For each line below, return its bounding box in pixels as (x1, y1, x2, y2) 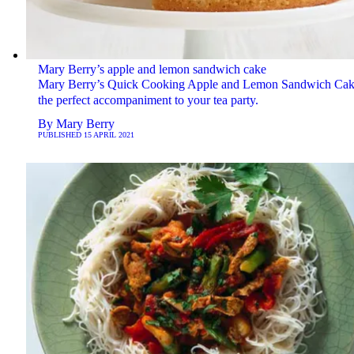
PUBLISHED (37, 130, 84, 140)
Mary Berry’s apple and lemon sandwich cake (37, 62, 266, 77)
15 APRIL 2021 (83, 130, 134, 140)
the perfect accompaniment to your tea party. (37, 93, 258, 107)
